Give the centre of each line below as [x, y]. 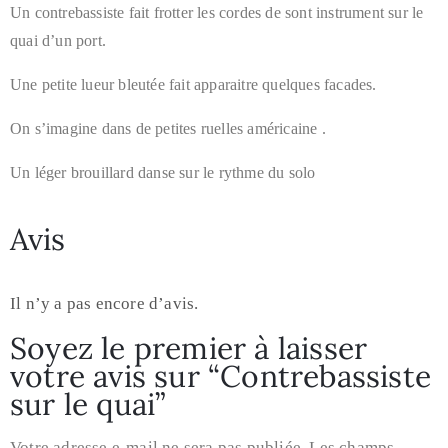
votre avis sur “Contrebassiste [221, 375]
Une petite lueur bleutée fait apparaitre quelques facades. [193, 84]
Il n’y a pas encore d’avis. [104, 303]
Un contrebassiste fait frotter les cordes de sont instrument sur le [217, 12]
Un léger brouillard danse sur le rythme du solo [163, 172]
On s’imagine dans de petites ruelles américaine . [168, 128]
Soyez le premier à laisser [189, 347]
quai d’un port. [58, 40]
